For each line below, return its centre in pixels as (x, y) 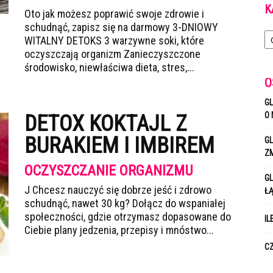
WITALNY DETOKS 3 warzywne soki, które (114, 41)
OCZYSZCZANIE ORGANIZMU (109, 171)
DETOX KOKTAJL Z (106, 124)
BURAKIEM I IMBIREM (119, 146)
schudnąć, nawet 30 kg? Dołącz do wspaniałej (125, 203)
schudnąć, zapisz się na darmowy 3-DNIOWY (121, 27)
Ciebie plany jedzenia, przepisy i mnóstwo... (119, 230)
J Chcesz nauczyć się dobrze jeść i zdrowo (118, 190)
